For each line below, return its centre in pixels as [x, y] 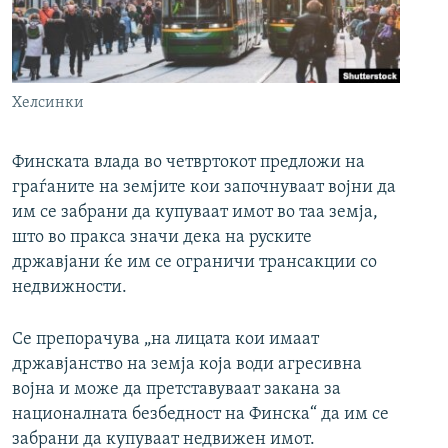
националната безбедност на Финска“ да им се [200, 415]
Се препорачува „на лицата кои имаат [165, 340]
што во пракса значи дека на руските [162, 238]
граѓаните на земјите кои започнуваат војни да [204, 188]
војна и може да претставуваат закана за [176, 390]
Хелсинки [48, 103]
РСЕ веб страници [103, 22]
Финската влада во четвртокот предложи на [188, 163]
